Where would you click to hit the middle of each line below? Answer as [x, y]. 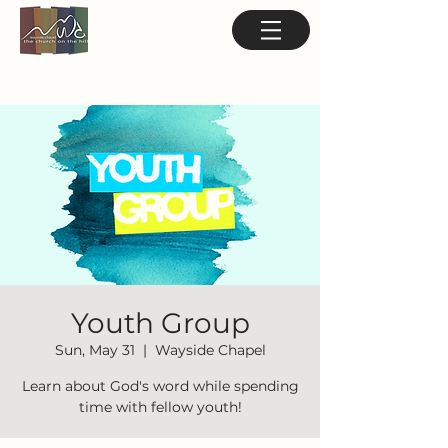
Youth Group [160, 323]
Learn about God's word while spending [160, 386]
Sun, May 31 [94, 350]
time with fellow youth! [160, 407]
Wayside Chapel [210, 350]
